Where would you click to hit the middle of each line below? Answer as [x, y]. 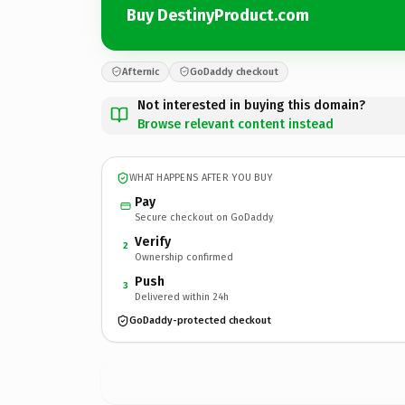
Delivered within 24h [182, 297]
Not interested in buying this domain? [251, 105]
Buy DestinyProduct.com [218, 15]
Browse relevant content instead [235, 124]
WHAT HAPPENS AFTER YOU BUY [201, 178]
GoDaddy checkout [234, 71]
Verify [153, 241]
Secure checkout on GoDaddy [204, 217]
